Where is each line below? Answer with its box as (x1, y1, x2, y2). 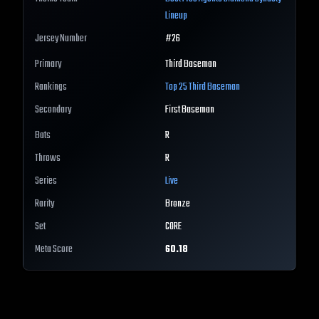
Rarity (35, 196, 54, 213)
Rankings (35, 79, 67, 96)
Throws (35, 150, 61, 167)
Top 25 (165, 79, 189, 96)
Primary (35, 56, 61, 73)
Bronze (165, 196, 190, 213)
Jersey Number (35, 31, 87, 48)
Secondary (35, 102, 71, 119)
